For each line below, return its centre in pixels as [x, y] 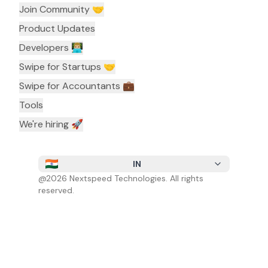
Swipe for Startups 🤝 [67, 67]
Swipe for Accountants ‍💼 [77, 86]
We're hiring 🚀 [51, 124]
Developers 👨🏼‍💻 [51, 48]
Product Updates [57, 29]
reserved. [56, 191]
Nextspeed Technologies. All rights [135, 179]
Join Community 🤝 [62, 10]
